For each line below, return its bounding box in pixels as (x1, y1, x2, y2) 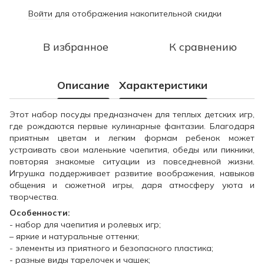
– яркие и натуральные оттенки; (9, 231, 139, 242)
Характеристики (118, 78, 207, 92)
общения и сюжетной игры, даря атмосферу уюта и (9, 180, 255, 190)
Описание (57, 78, 110, 92)
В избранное (42, 40, 108, 54)
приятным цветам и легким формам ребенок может (9, 133, 255, 143)
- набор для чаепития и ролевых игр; (9, 219, 161, 230)
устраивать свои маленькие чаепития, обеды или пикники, (9, 144, 255, 155)
